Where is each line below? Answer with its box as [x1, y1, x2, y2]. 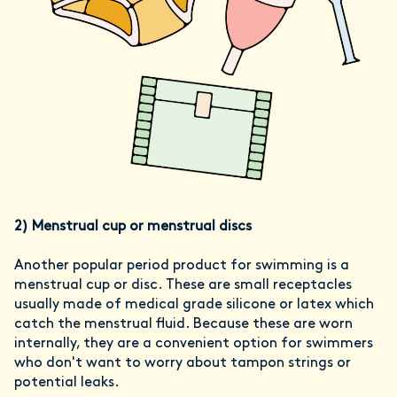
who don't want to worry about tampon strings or [14, 355, 351, 370]
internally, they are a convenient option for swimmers [14, 336, 373, 351]
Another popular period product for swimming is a [14, 258, 349, 273]
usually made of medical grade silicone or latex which [14, 297, 374, 312]
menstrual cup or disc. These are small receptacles [14, 277, 352, 292]
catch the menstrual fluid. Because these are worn [14, 316, 353, 331]
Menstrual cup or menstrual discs [32, 219, 252, 234]
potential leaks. [14, 375, 120, 390]
